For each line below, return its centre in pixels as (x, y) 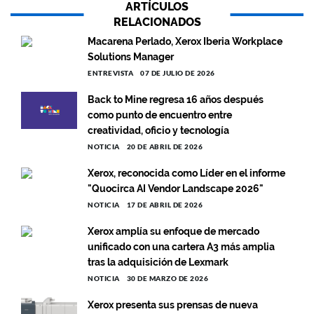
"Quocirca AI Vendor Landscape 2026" (176, 189)
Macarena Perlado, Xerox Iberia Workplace (185, 41)
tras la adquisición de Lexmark (158, 262)
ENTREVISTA (110, 73)
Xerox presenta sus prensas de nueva (173, 305)
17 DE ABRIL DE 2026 (164, 205)
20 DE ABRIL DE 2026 (164, 146)
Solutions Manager (131, 57)
